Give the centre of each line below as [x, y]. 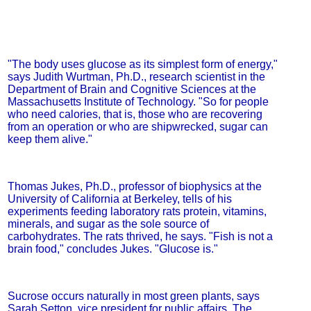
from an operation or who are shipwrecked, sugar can [137, 127]
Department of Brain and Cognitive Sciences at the [132, 89]
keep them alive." [50, 139]
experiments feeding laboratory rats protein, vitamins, [137, 211]
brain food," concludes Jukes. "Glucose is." [112, 249]
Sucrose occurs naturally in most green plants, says [133, 296]
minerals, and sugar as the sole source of [108, 224]
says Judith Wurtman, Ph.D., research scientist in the [136, 77]
